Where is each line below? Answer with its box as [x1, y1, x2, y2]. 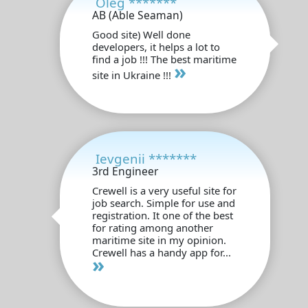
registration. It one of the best [91, 208, 233, 222]
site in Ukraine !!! [91, 67, 174, 82]
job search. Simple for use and [91, 195, 235, 210]
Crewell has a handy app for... [91, 245, 231, 259]
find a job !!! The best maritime [91, 52, 236, 66]
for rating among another [91, 220, 213, 234]
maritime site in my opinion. [91, 232, 226, 247]
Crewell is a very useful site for [91, 183, 236, 197]
